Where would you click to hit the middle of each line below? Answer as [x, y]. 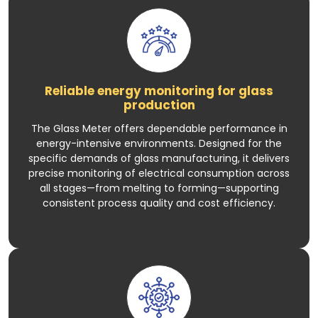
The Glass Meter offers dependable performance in [159, 128]
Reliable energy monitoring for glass [159, 91]
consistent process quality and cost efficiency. [159, 203]
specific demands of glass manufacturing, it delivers [159, 158]
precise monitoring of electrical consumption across [159, 173]
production [159, 105]
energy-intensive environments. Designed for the [159, 143]
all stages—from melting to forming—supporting [159, 188]
